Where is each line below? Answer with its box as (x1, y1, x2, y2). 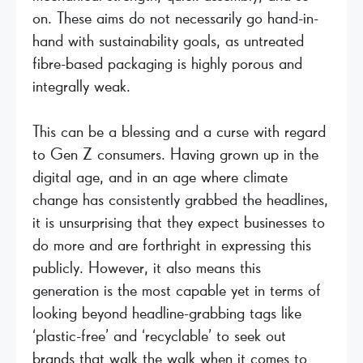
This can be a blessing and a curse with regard (32, 123, 326, 140)
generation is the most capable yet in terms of (32, 282, 321, 299)
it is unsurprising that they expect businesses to (32, 214, 325, 231)
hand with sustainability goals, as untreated (32, 32, 304, 49)
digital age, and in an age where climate (32, 169, 288, 186)
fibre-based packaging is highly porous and (32, 55, 302, 72)
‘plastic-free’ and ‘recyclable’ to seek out (32, 327, 286, 344)
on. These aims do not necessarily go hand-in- (32, 10, 318, 27)
